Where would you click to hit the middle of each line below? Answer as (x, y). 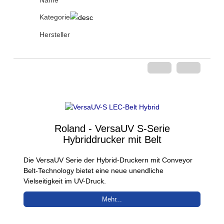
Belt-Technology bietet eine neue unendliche (93, 170)
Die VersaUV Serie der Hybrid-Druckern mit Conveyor (108, 160)
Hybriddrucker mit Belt (112, 139)
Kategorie (55, 17)
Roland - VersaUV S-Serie (112, 128)
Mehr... (112, 199)
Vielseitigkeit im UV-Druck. (65, 181)
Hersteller (55, 35)
